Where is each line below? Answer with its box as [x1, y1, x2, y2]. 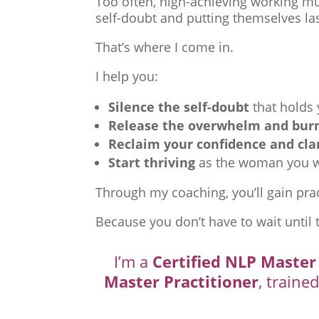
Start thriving [108, 154, 196, 172]
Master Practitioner [104, 270, 258, 292]
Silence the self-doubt [108, 98, 250, 116]
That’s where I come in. [95, 38, 234, 56]
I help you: [95, 68, 159, 85]
